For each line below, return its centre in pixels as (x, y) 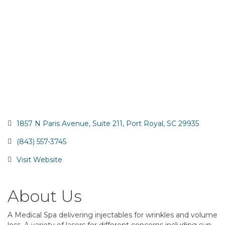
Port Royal (144, 124)
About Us (45, 196)
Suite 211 (107, 124)
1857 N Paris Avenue (52, 124)
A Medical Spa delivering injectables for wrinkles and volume (113, 215)
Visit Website (39, 160)
